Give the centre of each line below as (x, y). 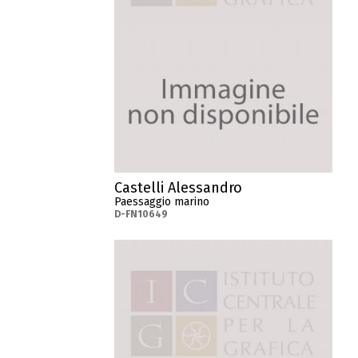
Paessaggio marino (162, 202)
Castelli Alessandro (179, 188)
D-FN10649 (141, 215)
